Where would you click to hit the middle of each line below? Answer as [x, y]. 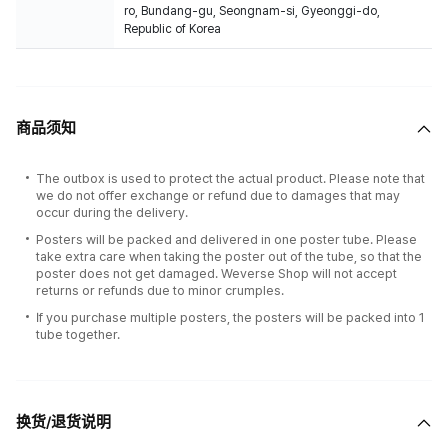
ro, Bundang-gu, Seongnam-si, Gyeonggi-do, [252, 11]
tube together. [78, 334]
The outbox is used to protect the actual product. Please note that [230, 178]
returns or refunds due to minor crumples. [160, 290]
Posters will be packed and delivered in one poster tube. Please [226, 239]
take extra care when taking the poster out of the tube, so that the [229, 256]
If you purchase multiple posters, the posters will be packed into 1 [230, 317]
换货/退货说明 [63, 422]
